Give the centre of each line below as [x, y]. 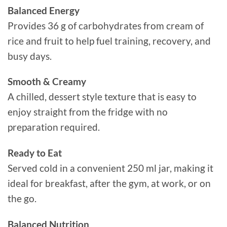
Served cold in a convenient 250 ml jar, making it [110, 168]
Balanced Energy [44, 10]
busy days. [30, 56]
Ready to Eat [35, 153]
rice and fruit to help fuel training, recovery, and [109, 41]
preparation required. [54, 127]
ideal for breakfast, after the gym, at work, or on [109, 183]
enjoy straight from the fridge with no [88, 112]
